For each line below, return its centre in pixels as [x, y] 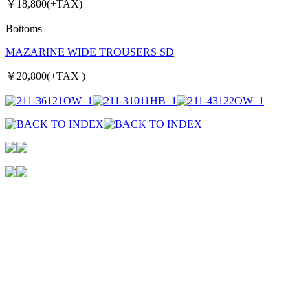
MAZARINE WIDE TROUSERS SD [90, 52]
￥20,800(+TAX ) [45, 76]
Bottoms [24, 28]
